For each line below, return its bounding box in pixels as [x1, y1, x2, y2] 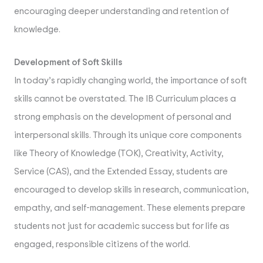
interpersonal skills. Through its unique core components [14, 131, 242, 140]
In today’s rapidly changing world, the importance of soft [14, 76, 247, 86]
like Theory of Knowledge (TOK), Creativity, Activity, [14, 149, 224, 159]
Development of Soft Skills [14, 58, 123, 68]
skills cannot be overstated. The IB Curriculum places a [14, 95, 236, 104]
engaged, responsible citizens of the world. [14, 240, 190, 249]
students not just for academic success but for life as [14, 222, 230, 231]
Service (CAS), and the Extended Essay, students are [14, 167, 228, 177]
